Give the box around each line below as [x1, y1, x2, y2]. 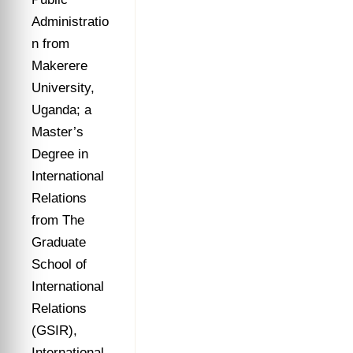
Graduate [32, 235, 86, 250]
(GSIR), [32, 323, 77, 338]
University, [32, 80, 95, 95]
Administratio [32, 14, 109, 29]
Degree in [32, 147, 88, 162]
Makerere [32, 58, 87, 73]
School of [32, 257, 87, 272]
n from [32, 36, 69, 51]
